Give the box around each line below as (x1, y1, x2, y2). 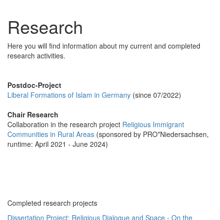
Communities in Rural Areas (7, 129, 94, 139)
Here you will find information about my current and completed (7, 40, 200, 51)
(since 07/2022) (131, 89, 181, 100)
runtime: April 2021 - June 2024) (7, 138, 108, 149)
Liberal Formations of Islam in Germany (7, 89, 131, 100)
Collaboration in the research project (7, 119, 122, 129)
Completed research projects (7, 197, 97, 208)
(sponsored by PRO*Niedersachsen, (94, 129, 209, 139)
